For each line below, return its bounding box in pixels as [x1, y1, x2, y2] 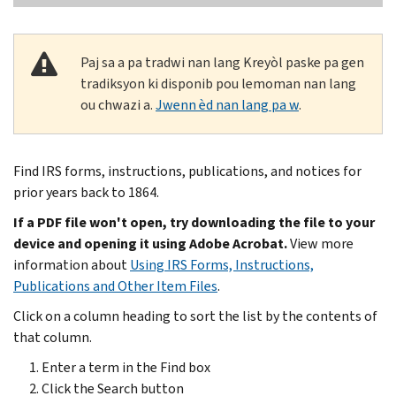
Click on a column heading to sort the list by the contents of [13, 306, 377, 325]
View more [287, 233, 354, 253]
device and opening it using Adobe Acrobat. [13, 233, 287, 253]
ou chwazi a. [80, 95, 156, 114]
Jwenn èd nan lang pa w [156, 95, 299, 114]
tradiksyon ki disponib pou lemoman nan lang [80, 73, 356, 93]
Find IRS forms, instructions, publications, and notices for [13, 161, 362, 180]
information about [13, 255, 130, 274]
